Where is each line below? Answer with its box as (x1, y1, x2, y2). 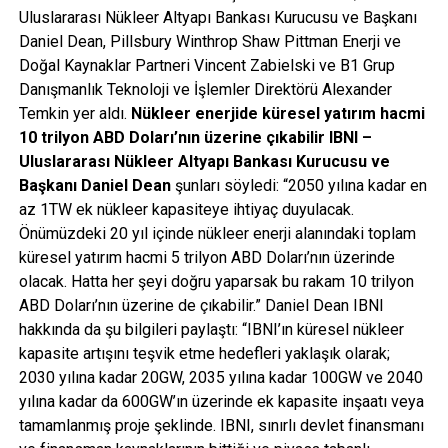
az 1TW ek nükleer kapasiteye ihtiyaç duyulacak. (18, 199, 354, 219)
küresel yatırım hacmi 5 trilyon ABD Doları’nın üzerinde (18, 247, 395, 267)
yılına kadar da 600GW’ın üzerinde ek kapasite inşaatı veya (18, 391, 424, 411)
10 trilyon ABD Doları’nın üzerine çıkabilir (18, 127, 325, 147)
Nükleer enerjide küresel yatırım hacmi (130, 103, 425, 123)
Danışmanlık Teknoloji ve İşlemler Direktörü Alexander (18, 79, 392, 99)
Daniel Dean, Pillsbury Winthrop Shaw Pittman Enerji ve (18, 31, 401, 51)
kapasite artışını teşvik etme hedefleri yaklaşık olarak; (18, 343, 390, 363)
